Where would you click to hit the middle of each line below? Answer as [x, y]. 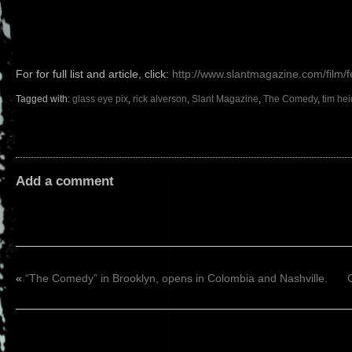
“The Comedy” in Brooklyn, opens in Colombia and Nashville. [176, 278]
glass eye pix [100, 99]
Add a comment [65, 181]
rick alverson [160, 99]
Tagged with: [44, 99]
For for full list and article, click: [94, 73]
